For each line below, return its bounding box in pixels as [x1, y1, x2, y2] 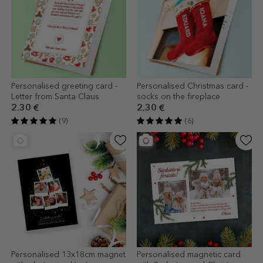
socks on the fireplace [137, 92, 220, 101]
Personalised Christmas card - [137, 82, 248, 90]
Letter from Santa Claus [11, 92, 99, 101]
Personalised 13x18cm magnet [11, 250, 126, 259]
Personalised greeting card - [11, 82, 117, 90]
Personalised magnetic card [137, 250, 241, 259]
